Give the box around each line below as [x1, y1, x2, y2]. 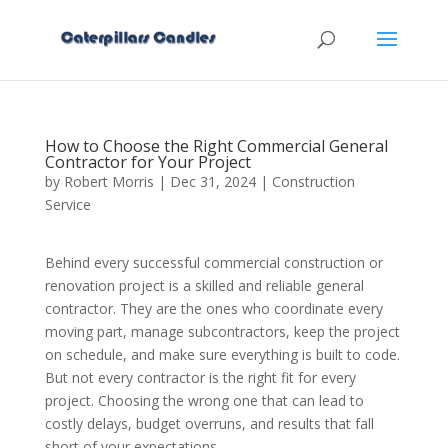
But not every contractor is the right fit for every [44, 368, 356, 387]
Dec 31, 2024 [169, 172, 256, 191]
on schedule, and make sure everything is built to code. [44, 345, 400, 364]
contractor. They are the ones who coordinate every [44, 299, 383, 318]
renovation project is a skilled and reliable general [44, 276, 364, 295]
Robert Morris [63, 172, 154, 191]
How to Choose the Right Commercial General [44, 135, 388, 157]
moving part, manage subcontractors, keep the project [44, 322, 400, 341]
